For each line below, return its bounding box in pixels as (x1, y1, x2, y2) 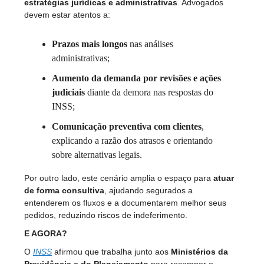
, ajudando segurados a (104, 185, 193, 195)
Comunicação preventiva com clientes (52, 121, 202, 131)
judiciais (52, 87, 85, 97)
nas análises (127, 38, 173, 49)
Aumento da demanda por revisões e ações (52, 72, 221, 83)
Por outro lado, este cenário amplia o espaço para (24, 173, 213, 183)
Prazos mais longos (52, 38, 127, 49)
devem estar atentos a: (24, 9, 110, 19)
